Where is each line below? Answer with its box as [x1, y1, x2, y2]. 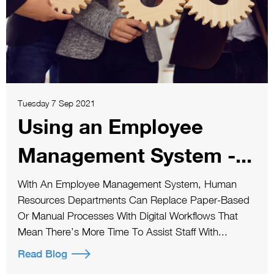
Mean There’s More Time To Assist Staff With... [17, 225, 228, 238]
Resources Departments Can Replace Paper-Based [17, 193, 250, 206]
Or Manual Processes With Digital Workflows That [17, 209, 238, 222]
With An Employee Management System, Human [17, 177, 237, 190]
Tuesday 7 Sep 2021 [17, 98, 95, 109]
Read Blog [17, 248, 67, 261]
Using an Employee [17, 114, 203, 139]
